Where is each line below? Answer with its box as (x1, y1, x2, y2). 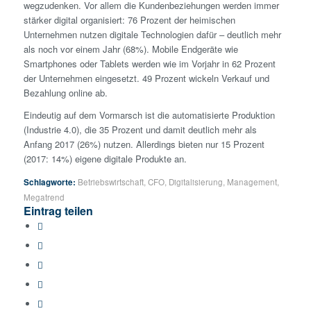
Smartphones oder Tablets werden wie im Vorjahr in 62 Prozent (23, 57, 276, 71)
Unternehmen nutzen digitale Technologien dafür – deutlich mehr (23, 28, 281, 42)
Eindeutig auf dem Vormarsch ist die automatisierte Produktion (23, 108, 275, 122)
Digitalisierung (168, 176, 223, 187)
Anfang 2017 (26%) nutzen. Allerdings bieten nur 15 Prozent (23, 137, 264, 151)
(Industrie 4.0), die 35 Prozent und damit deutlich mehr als (23, 123, 257, 137)
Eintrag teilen (23, 202, 93, 219)
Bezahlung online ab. (23, 86, 108, 100)
